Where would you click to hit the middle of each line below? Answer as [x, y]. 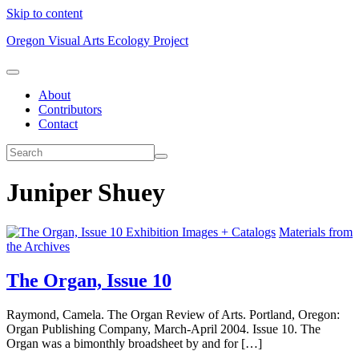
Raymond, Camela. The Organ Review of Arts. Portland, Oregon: [173, 314]
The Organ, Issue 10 [89, 280]
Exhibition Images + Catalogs [201, 232]
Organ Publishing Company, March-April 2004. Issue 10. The [163, 329]
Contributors [70, 109]
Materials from [316, 232]
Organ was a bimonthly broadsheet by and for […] [134, 343]
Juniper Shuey [86, 193]
